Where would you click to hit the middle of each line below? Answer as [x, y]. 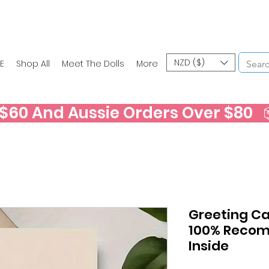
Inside [209, 246]
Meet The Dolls [93, 64]
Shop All [33, 64]
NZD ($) [189, 62]
